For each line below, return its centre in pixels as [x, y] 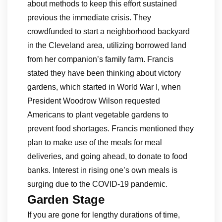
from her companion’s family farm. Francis [100, 59]
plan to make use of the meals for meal [95, 142]
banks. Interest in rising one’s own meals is [102, 170]
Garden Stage [66, 199]
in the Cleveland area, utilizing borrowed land [107, 45]
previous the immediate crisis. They [89, 18]
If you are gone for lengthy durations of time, [104, 215]
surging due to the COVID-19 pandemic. [97, 184]
